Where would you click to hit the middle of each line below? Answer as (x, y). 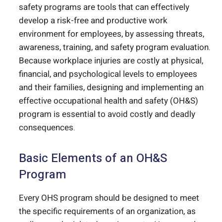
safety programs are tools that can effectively (104, 7)
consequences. (47, 128)
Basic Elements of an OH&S (93, 159)
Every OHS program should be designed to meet (109, 198)
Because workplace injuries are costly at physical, (111, 61)
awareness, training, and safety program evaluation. (115, 48)
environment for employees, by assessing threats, (111, 34)
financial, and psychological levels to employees (108, 74)
